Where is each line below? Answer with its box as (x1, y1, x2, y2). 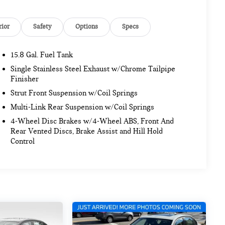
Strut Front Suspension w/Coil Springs (11, 88, 138, 98)
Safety (33, 23, 52, 31)
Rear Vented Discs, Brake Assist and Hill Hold (11, 127, 163, 136)
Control (11, 137, 35, 146)
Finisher (11, 74, 39, 84)
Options (75, 23, 98, 31)
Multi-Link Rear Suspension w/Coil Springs (11, 102, 155, 112)
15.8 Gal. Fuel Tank (11, 50, 73, 60)
